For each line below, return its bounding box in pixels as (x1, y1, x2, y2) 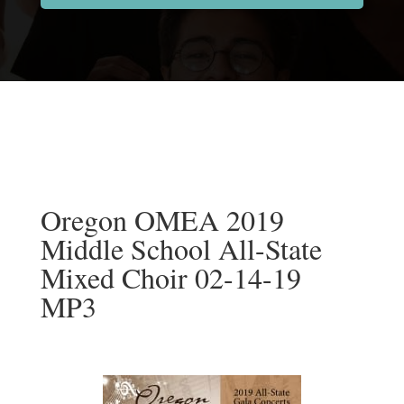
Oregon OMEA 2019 (40, 199, 284, 239)
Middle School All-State (40, 228, 322, 268)
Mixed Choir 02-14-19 (40, 257, 301, 297)
